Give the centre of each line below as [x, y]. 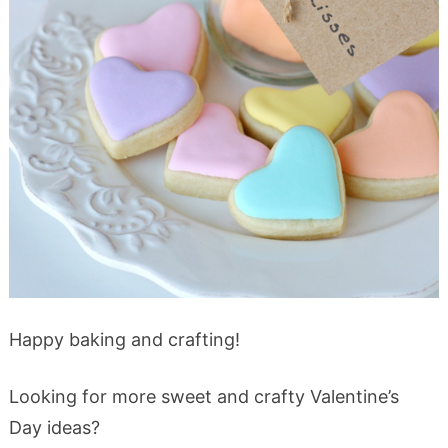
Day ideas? [54, 427]
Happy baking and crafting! [124, 339]
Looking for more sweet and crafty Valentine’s [203, 396]
